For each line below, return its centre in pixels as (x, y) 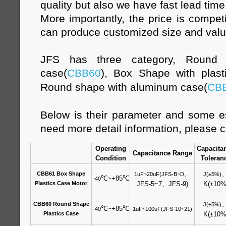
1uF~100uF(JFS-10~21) (162, 209)
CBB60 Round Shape (61, 204)
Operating (111, 149)
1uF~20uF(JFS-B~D (159, 174)
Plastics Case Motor (61, 183)
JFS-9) (178, 184)
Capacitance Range (162, 153)
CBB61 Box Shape (61, 174)
